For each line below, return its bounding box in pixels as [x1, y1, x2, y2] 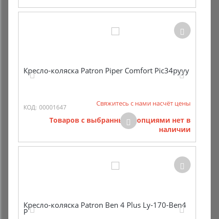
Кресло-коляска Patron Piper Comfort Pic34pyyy [23, 66, 189, 75]
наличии [159, 125, 191, 134]
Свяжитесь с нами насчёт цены [96, 99, 191, 108]
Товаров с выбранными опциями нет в [49, 115, 191, 125]
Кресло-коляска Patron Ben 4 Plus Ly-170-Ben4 [23, 200, 186, 210]
